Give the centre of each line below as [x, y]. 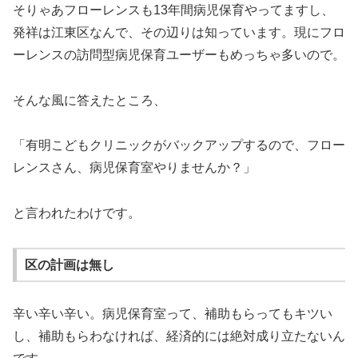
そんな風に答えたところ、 [89, 100]
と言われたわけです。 [77, 213]
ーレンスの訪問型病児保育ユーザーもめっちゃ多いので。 [179, 54]
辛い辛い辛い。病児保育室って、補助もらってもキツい [173, 314]
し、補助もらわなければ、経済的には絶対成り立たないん [179, 336]
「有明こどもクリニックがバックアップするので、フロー [179, 145]
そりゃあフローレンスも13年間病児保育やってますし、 [173, 10]
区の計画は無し [69, 265]
